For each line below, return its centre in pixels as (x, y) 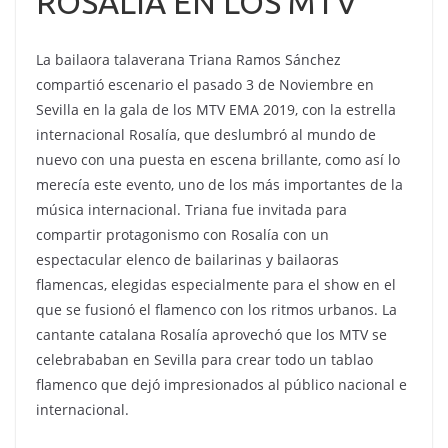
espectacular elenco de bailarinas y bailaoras (187, 259)
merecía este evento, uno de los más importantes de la (219, 184)
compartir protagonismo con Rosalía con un (182, 234)
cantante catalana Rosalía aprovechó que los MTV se (211, 334)
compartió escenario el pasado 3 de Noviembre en (205, 84)
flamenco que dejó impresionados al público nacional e (221, 384)
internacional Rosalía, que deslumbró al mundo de (206, 134)
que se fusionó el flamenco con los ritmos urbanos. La (216, 309)
